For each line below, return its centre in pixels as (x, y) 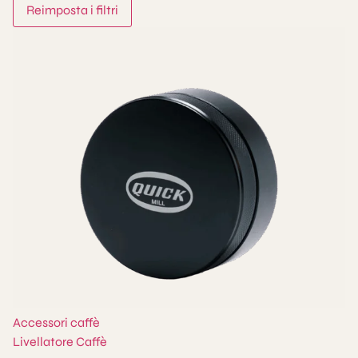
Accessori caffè (56, 322)
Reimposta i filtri (72, 10)
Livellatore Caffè (60, 341)
